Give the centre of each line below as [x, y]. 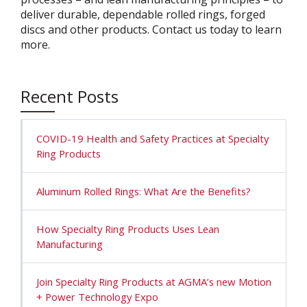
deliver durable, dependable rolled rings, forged [143, 15]
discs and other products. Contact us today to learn [151, 30]
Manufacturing [70, 244]
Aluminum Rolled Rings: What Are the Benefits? [144, 192]
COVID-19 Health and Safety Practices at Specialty [152, 139]
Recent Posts [70, 97]
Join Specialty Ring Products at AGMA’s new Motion [154, 282]
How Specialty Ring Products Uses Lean [128, 229]
